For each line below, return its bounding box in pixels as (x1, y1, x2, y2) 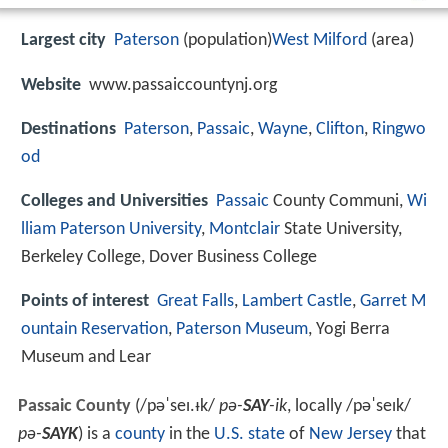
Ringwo (372, 119, 426, 139)
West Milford (272, 31, 367, 51)
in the (164, 425, 214, 445)
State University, (280, 219, 402, 239)
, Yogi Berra (308, 320, 390, 340)
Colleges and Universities (21, 191, 208, 211)
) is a (77, 425, 115, 445)
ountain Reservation (21, 320, 168, 340)
